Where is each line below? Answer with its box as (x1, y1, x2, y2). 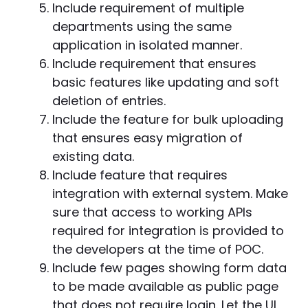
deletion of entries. (52, 92, 166, 109)
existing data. (52, 148, 134, 165)
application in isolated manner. (52, 36, 242, 54)
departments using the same (52, 18, 232, 35)
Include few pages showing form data (52, 259, 287, 276)
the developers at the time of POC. (52, 241, 263, 258)
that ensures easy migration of (52, 129, 243, 146)
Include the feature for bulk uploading (52, 111, 283, 128)
